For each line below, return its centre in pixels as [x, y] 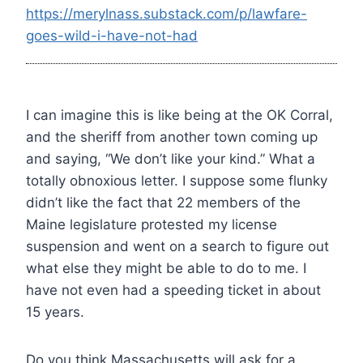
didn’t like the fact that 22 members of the [163, 202]
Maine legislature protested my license [152, 224]
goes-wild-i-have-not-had [112, 35]
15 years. [55, 312]
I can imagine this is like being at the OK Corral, [179, 115]
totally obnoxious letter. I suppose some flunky [177, 180]
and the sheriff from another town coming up [172, 137]
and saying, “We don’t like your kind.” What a [171, 158]
